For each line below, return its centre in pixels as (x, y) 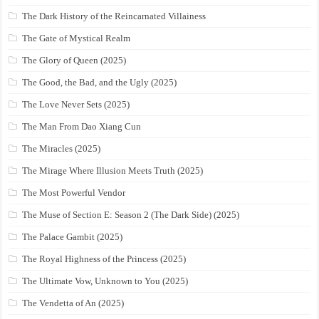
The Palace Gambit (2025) (73, 237)
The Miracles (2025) (62, 149)
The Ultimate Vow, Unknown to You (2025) (105, 281)
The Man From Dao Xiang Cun (82, 127)
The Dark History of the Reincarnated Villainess (114, 16)
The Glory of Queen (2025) (74, 61)
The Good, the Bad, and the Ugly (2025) (100, 83)
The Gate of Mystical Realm (77, 38)
